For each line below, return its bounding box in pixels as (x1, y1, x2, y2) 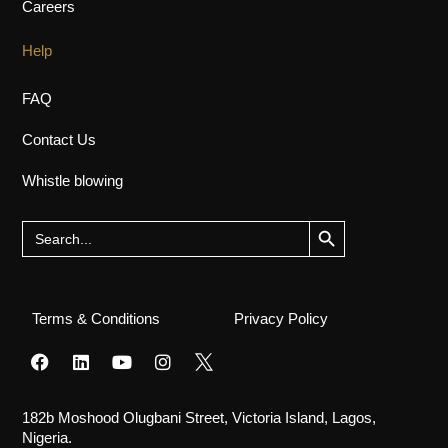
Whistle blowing (22, 174, 124, 192)
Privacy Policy (234, 313, 328, 331)
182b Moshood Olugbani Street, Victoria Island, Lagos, (22, 412, 377, 430)
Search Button (307, 214, 346, 230)
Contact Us (22, 133, 97, 151)
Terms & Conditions (32, 313, 161, 331)
